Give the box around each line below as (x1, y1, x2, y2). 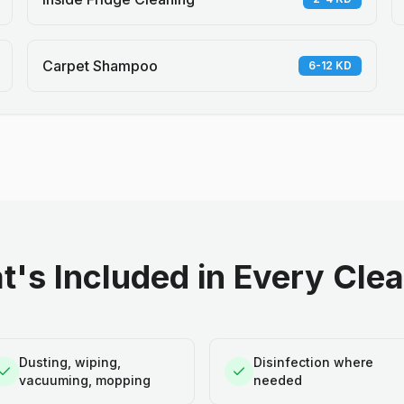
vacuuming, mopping (19, 372, 151, 388)
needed (253, 372, 302, 388)
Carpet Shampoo (41, 57, 158, 75)
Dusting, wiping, (19, 354, 121, 370)
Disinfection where (253, 354, 373, 370)
